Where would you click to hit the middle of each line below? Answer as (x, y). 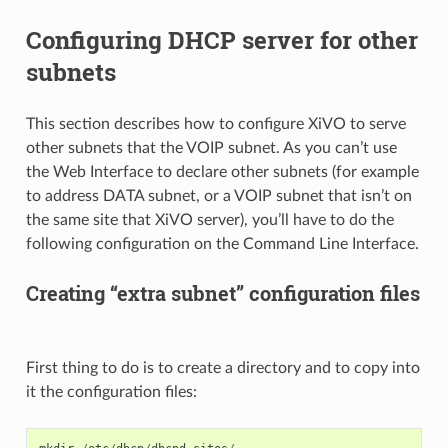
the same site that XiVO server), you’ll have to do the (209, 220)
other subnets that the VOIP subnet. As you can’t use (211, 148)
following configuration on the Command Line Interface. (222, 244)
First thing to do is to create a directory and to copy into (222, 368)
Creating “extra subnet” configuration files (222, 293)
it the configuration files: (111, 392)
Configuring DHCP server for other (221, 40)
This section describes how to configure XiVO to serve (215, 124)
